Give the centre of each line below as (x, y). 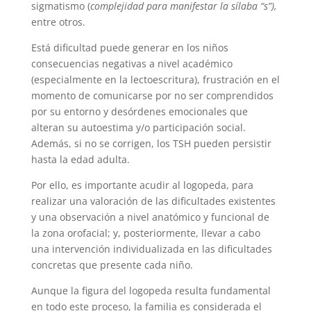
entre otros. (58, 22)
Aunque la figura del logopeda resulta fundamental (151, 291)
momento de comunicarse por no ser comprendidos (152, 96)
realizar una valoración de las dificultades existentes (153, 201)
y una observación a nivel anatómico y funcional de (150, 217)
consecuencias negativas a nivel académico (132, 64)
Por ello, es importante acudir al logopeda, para (142, 185)
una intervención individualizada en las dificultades (151, 249)
